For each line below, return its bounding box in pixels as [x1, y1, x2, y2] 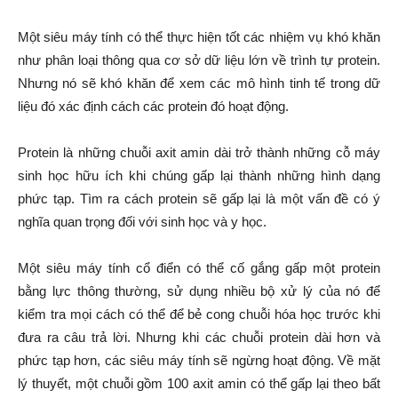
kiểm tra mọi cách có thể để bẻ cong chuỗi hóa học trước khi [18, 306, 380, 322]
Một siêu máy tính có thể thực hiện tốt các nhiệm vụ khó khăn [18, 29, 380, 44]
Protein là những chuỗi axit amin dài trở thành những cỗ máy [18, 145, 380, 160]
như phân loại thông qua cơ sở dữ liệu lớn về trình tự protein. [18, 52, 380, 68]
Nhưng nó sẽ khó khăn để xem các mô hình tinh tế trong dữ [18, 76, 380, 91]
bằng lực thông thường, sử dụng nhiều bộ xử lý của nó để [18, 283, 380, 298]
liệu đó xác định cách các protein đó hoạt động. [18, 99, 289, 114]
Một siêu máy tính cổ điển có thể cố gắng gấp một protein [18, 260, 380, 275]
